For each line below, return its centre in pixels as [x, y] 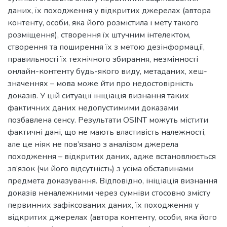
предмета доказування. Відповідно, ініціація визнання [112, 181]
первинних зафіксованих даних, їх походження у [103, 205]
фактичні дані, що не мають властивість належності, [107, 132]
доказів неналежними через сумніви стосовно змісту [109, 193]
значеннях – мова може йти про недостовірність [101, 83]
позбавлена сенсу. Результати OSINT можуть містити [108, 120]
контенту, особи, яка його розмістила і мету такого [103, 23]
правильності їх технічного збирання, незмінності [103, 59]
